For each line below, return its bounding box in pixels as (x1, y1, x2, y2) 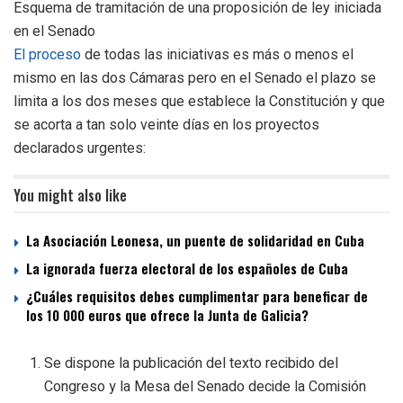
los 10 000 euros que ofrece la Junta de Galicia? (26, 304, 309, 325)
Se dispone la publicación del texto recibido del (44, 352, 339, 374)
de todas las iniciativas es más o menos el (81, 45, 354, 63)
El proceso (13, 45, 81, 63)
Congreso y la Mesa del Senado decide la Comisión (44, 375, 367, 398)
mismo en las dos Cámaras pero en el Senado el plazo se (13, 68, 376, 86)
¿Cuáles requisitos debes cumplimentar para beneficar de (26, 285, 368, 306)
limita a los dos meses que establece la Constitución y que (13, 92, 385, 110)
